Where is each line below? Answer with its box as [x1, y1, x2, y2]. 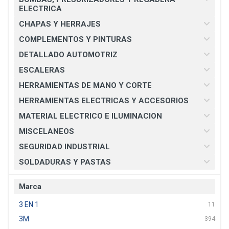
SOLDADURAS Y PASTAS [19, 157, 111, 167]
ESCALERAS [19, 65, 65, 75]
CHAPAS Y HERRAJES [19, 19, 101, 29]
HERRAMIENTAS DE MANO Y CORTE [19, 81, 152, 90]
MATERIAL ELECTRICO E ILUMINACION [19, 111, 162, 121]
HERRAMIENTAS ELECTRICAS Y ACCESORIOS [19, 96, 189, 105]
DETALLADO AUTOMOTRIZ [19, 50, 118, 59]
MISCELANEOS [19, 127, 74, 136]
